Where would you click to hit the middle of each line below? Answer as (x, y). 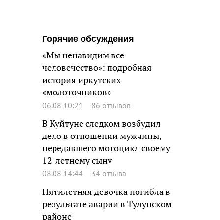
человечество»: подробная (97, 68)
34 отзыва (109, 173)
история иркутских (82, 80)
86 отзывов (111, 105)
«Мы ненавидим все (83, 55)
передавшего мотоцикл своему (106, 148)
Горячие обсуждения (88, 39)
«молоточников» (77, 92)
